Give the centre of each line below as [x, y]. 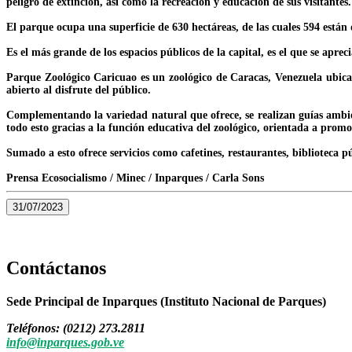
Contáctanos [56, 268]
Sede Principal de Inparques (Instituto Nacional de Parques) [166, 301]
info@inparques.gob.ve [65, 342]
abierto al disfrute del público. [79, 90]
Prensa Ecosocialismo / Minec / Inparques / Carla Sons [135, 178]
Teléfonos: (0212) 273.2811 [76, 328]
